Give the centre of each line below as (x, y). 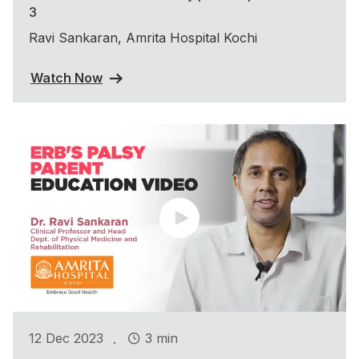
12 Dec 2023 (66, 339)
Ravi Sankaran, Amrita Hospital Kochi (143, 38)
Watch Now (67, 78)
